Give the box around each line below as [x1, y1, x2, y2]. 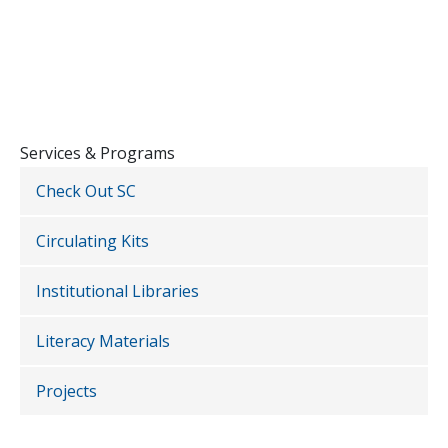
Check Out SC [36, 180, 136, 203]
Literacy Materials [36, 330, 170, 353]
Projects [36, 380, 97, 403]
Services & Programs [20, 142, 175, 165]
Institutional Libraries [36, 280, 199, 303]
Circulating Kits [36, 230, 149, 253]
